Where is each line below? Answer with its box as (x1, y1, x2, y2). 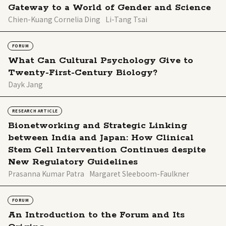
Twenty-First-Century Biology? (8, 67, 157, 79)
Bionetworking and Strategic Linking (8, 120, 187, 132)
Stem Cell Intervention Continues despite (8, 144, 206, 156)
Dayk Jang (8, 79, 43, 90)
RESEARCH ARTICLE (12, 108, 58, 114)
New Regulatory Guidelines (8, 156, 138, 168)
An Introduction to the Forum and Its (8, 209, 185, 221)
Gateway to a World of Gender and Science (8, 2, 211, 14)
